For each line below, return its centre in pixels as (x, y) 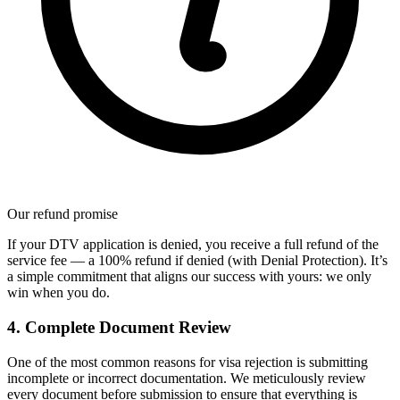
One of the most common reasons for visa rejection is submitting (187, 362)
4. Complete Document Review (119, 327)
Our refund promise (62, 214)
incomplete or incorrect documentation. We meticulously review (187, 378)
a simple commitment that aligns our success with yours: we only (189, 277)
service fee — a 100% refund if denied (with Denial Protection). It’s (197, 261)
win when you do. (58, 293)
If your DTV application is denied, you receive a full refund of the (193, 245)
